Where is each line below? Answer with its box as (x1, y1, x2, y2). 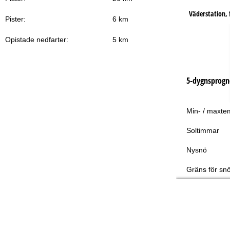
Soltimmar (186, 126, 219, 135)
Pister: (5, 14, 26, 23)
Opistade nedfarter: (5, 35, 68, 44)
